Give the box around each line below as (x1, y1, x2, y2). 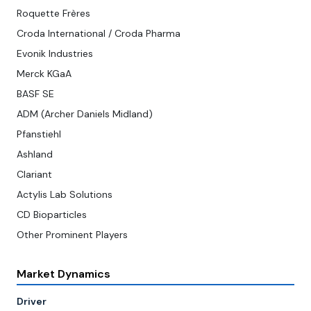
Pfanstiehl (17, 128, 61, 141)
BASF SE (17, 87, 54, 101)
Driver (17, 295, 47, 308)
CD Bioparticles (17, 208, 87, 221)
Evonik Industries (17, 47, 93, 60)
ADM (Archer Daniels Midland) (17, 108, 153, 121)
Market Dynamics (17, 267, 110, 282)
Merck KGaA (17, 67, 72, 81)
